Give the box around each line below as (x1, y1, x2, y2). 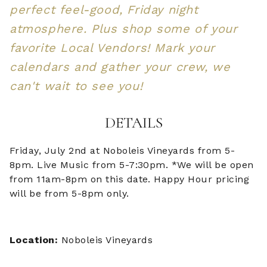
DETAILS (104, 113, 163, 132)
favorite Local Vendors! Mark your (10, 40, 215, 55)
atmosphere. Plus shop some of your (10, 21, 238, 36)
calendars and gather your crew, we (10, 59, 231, 74)
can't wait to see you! (10, 78, 143, 93)
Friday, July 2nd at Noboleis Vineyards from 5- (10, 144, 235, 156)
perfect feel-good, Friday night (10, 2, 198, 17)
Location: (10, 234, 61, 246)
